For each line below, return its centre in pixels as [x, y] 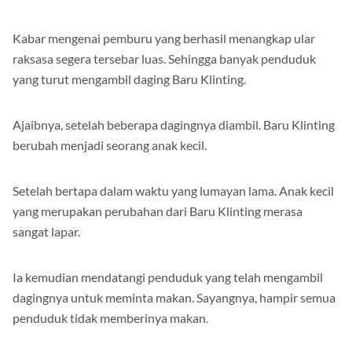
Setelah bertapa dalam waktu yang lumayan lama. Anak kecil [173, 191]
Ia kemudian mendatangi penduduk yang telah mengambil [168, 277]
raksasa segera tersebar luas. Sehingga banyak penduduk [164, 59]
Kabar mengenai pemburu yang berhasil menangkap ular [164, 38]
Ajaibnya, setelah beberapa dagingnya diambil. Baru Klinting [174, 125]
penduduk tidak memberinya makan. [110, 318]
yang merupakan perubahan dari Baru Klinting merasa [158, 211]
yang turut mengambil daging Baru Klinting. [129, 79]
